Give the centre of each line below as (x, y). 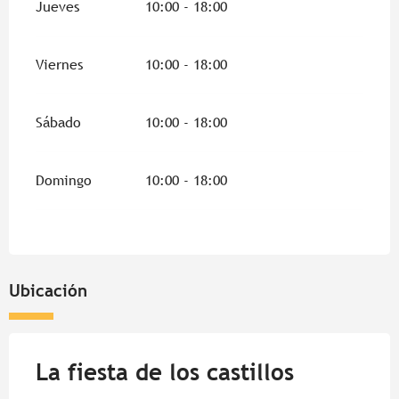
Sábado (58, 123)
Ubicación (48, 291)
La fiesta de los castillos (165, 373)
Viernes (59, 65)
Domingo (64, 181)
